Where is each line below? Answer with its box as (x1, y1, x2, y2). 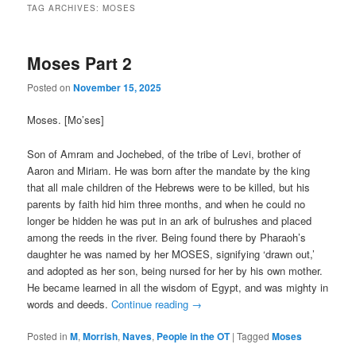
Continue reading (111, 296, 192, 311)
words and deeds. (27, 296, 112, 311)
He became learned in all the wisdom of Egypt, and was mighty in (27, 279, 329, 295)
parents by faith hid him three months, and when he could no (27, 195, 306, 211)
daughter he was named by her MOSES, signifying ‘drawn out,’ (27, 246, 315, 261)
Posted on (27, 80, 74, 95)
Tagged (237, 328, 270, 342)
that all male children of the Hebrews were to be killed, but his (27, 179, 311, 195)
